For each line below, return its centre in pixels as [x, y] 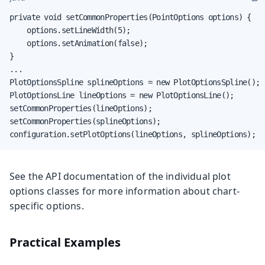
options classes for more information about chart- [125, 191]
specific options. [47, 206]
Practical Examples [65, 242]
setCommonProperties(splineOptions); [85, 121]
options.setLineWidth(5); [70, 30]
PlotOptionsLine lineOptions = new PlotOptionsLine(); [122, 95]
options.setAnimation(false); [79, 43]
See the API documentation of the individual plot [120, 176]
